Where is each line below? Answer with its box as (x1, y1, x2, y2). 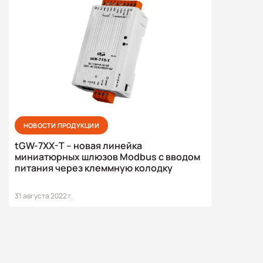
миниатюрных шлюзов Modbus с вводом (15, 150, 200, 163)
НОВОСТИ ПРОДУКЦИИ (23, 121, 99, 130)
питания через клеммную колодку (15, 161, 173, 174)
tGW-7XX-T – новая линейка (15, 139, 142, 152)
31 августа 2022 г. (15, 190, 73, 201)
